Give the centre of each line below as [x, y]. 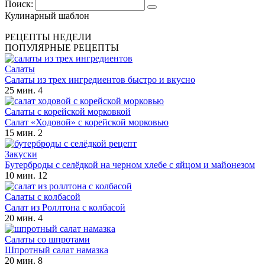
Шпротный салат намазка [56, 250]
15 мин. [20, 132]
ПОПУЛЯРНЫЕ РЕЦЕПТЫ [62, 47]
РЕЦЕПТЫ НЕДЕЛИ [48, 37]
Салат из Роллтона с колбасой [65, 207]
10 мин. [20, 175]
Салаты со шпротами [47, 239]
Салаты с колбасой [43, 196]
